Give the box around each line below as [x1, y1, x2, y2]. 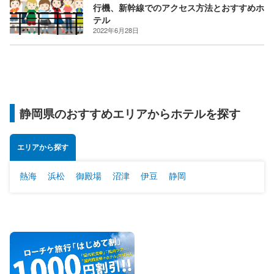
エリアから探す [17, 143, 68, 152]
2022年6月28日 [93, 24, 139, 35]
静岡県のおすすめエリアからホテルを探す [20, 104, 240, 122]
